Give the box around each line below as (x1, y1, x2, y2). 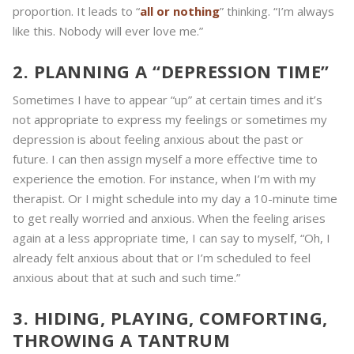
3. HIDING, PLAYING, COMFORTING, (13, 306, 328, 330)
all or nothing (140, 3, 220, 20)
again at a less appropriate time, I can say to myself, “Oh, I (13, 230, 330, 247)
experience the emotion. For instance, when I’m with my (13, 171, 316, 187)
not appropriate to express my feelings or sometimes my (13, 111, 327, 128)
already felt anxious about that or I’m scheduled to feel (13, 250, 311, 266)
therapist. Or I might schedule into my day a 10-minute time (13, 190, 337, 207)
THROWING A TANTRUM (13, 328, 230, 352)
